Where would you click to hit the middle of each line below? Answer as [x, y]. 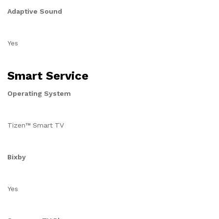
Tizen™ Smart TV [36, 125]
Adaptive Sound [35, 11]
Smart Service [48, 76]
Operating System [39, 93]
